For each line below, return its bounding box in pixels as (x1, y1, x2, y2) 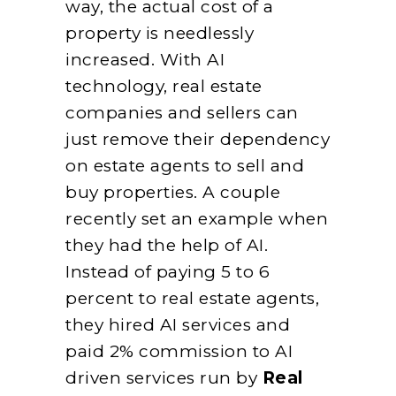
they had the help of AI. (65, 234, 268, 255)
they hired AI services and (65, 314, 290, 335)
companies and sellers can (65, 102, 299, 123)
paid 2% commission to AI (65, 340, 293, 362)
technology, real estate (65, 75, 263, 96)
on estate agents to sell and (65, 155, 304, 176)
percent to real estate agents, (65, 287, 319, 308)
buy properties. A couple (65, 181, 280, 202)
